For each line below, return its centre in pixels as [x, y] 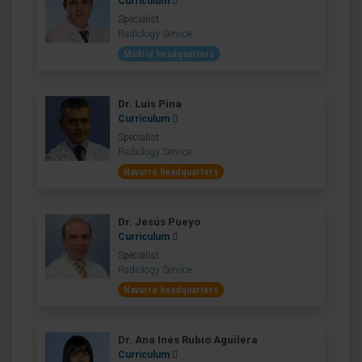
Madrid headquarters [169, 54]
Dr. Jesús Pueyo [159, 222]
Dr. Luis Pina [150, 104]
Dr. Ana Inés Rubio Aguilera [188, 340]
